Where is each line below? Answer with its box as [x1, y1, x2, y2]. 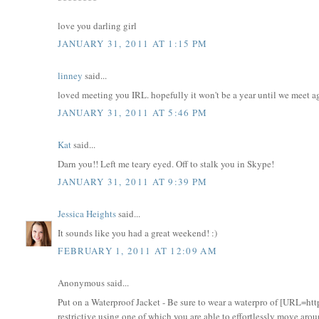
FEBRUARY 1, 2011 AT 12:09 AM [58, 244, 217, 258]
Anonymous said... [58, 276, 130, 290]
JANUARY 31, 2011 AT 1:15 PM [58, 37, 208, 51]
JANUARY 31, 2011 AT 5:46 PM [58, 106, 208, 120]
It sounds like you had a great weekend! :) [58, 226, 218, 239]
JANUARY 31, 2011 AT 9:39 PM [58, 175, 208, 189]
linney [58, 69, 83, 83]
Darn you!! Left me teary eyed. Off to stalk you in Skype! [58, 157, 275, 170]
